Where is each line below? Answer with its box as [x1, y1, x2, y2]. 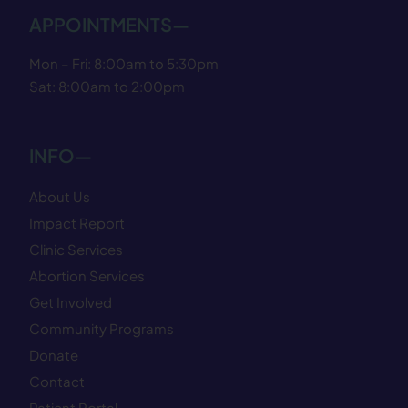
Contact [29, 372, 85, 390]
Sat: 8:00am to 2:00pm [29, 76, 185, 95]
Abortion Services [29, 266, 145, 284]
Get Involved [29, 292, 112, 311]
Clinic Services [29, 240, 123, 258]
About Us [29, 187, 90, 205]
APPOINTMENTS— [29, 12, 189, 36]
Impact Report [29, 213, 125, 231]
